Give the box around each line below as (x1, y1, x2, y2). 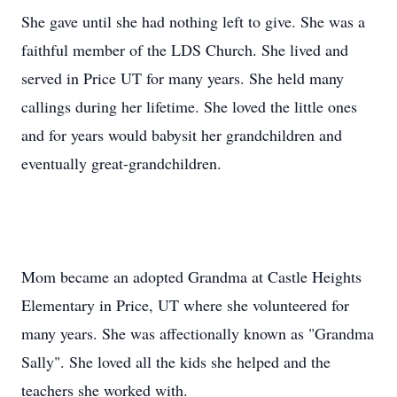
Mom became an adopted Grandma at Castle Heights (21, 266, 362, 287)
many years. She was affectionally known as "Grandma (21, 323, 374, 344)
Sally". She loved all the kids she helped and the (21, 351, 331, 372)
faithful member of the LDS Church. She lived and (21, 39, 348, 60)
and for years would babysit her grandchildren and (21, 124, 342, 145)
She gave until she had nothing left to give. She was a (21, 11, 365, 32)
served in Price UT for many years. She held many (21, 67, 344, 89)
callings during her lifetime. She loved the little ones (21, 96, 357, 117)
